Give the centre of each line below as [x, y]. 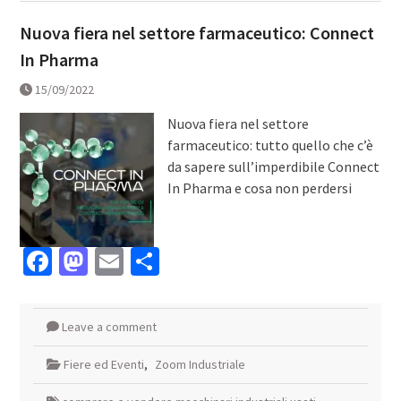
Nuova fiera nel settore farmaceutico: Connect [196, 33]
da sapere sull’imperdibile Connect [273, 167]
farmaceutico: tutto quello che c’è [270, 145]
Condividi [216, 262]
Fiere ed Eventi [103, 365]
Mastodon [147, 262]
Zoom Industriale [200, 365]
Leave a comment [109, 327]
